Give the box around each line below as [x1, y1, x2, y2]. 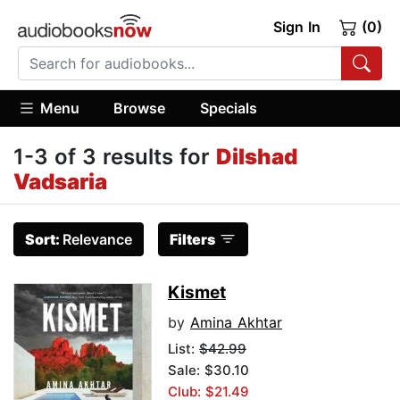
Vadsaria [13, 169, 107, 196]
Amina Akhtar [190, 313, 282, 332]
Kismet [168, 282, 226, 304]
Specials [199, 98, 257, 117]
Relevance [62, 230, 132, 249]
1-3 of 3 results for [13, 144, 216, 171]
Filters [170, 230, 215, 249]
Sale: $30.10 [168, 362, 249, 379]
